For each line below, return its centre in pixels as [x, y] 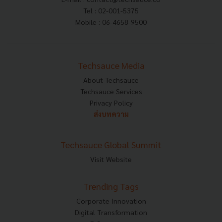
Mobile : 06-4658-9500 [111, 22]
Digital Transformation [111, 212]
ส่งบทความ [111, 114]
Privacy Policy [111, 102]
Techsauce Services [111, 91]
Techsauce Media [111, 65]
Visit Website [111, 159]
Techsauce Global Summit [111, 144]
